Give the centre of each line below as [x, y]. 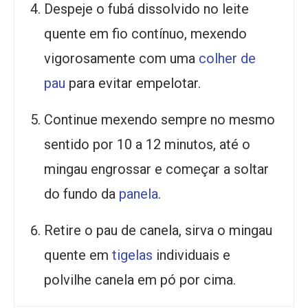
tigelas [132, 255]
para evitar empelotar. [133, 84]
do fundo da [81, 194]
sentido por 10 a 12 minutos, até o [147, 145]
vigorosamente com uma [121, 59]
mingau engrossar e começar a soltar [156, 169]
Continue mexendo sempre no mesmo [159, 120]
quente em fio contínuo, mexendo [145, 34]
